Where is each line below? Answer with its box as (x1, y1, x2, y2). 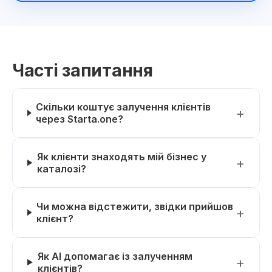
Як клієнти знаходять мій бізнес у (36, 151, 206, 163)
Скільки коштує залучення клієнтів (36, 101, 211, 113)
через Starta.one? (36, 113, 124, 125)
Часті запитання (12, 60, 153, 81)
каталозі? (36, 163, 86, 175)
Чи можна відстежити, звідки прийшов (36, 200, 234, 212)
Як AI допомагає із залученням (37, 250, 192, 262)
